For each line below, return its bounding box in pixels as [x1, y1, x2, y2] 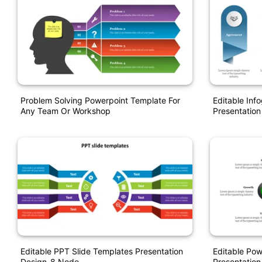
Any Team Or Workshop [20, 106, 111, 116]
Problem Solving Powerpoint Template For [20, 95, 180, 106]
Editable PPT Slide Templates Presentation [20, 246, 183, 256]
